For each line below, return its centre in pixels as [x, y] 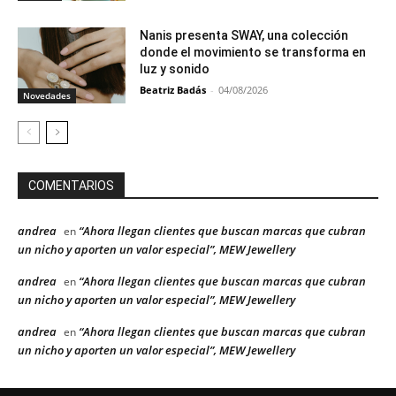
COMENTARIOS [71, 185]
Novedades [47, 95]
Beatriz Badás [173, 90]
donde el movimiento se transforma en [253, 53]
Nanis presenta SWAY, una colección [244, 36]
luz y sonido [175, 69]
